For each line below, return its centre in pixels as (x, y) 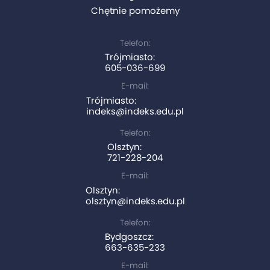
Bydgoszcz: (129, 237)
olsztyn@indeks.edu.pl (135, 201)
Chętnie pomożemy (135, 10)
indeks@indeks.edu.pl (135, 111)
